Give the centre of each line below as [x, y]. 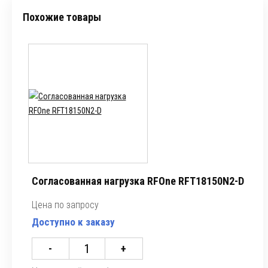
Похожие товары [62, 17]
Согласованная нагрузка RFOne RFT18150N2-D [138, 181]
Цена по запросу [65, 205]
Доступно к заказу [73, 222]
